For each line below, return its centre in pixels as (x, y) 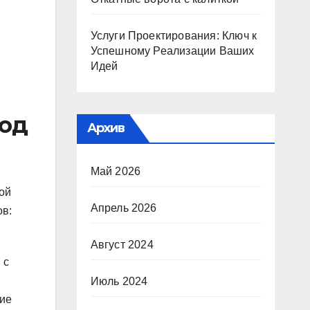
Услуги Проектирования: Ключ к (174, 36)
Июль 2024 (119, 281)
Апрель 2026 (124, 208)
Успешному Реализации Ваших (172, 51)
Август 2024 (122, 245)
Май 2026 (116, 171)
